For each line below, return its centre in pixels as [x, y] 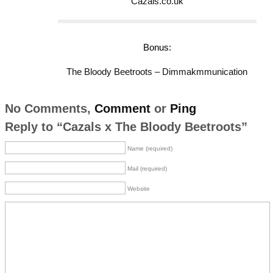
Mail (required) [147, 168]
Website [138, 189]
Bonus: [157, 47]
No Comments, [49, 108]
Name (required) [150, 148]
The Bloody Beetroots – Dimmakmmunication [157, 72]
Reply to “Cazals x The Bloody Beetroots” [126, 127]
